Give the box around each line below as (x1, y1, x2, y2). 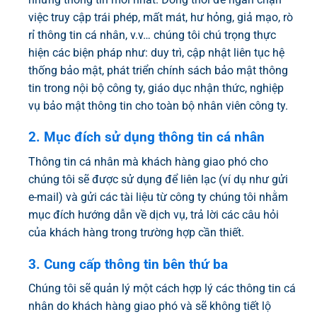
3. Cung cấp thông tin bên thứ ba (28, 255, 228, 272)
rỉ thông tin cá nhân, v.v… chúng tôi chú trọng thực (28, 28, 276, 42)
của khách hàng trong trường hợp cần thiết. (28, 225, 244, 239)
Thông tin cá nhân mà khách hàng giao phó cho (28, 154, 268, 168)
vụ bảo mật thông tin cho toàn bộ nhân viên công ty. (28, 98, 288, 113)
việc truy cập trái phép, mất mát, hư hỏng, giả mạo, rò (28, 10, 293, 24)
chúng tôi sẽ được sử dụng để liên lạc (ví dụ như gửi (28, 172, 288, 186)
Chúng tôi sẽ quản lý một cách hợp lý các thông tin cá (28, 282, 296, 296)
